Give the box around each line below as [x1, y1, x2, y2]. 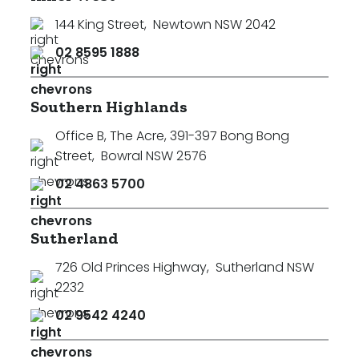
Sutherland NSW [216, 258, 314, 276]
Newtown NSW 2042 [153, 15, 276, 34]
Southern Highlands [30, 97, 188, 116]
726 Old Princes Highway [55, 258, 207, 276]
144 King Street [55, 15, 144, 34]
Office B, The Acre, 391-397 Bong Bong [55, 127, 289, 145]
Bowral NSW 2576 [101, 147, 207, 165]
